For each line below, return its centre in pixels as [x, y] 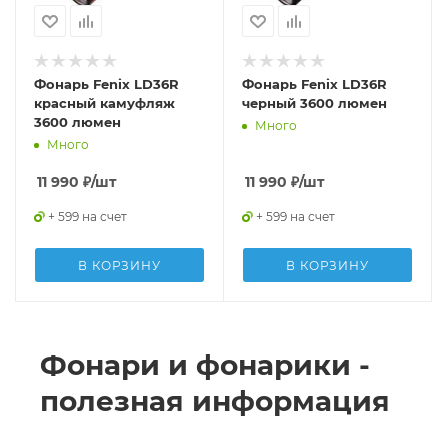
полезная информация [215, 401]
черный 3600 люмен [314, 103]
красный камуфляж [104, 103]
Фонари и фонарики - [205, 365]
